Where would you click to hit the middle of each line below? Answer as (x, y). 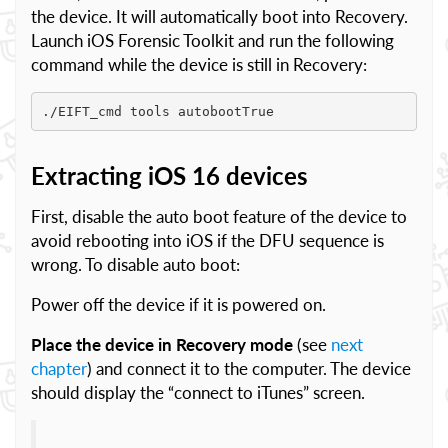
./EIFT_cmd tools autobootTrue (157, 111)
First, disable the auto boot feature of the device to (219, 216)
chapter (59, 368)
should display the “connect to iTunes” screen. (198, 392)
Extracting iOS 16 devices (169, 175)
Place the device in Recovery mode (162, 344)
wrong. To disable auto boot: (135, 264)
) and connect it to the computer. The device (249, 368)
